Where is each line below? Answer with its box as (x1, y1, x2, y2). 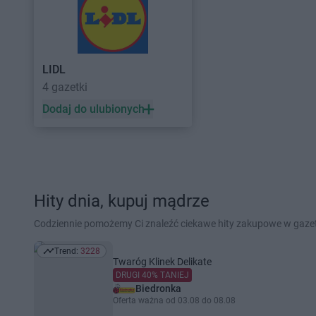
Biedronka (135, 283, 181, 294)
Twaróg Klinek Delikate (113, 256, 212, 267)
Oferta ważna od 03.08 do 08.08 (113, 296, 236, 305)
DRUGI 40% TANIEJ (116, 270, 189, 280)
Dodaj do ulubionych (42, 102, 145, 116)
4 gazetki (42, 80, 87, 94)
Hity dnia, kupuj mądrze (34, 191, 209, 211)
